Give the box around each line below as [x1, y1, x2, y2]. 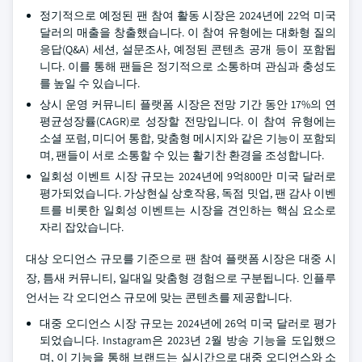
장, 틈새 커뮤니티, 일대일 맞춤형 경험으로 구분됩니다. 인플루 [26, 271, 336, 285]
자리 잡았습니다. [40, 220, 124, 234]
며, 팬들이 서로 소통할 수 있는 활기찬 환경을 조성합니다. [40, 148, 324, 162]
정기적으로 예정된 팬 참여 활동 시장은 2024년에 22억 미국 [40, 8, 336, 23]
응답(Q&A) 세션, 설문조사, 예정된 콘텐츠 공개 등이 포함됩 [40, 42, 336, 57]
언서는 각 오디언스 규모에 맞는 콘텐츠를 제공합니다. [26, 290, 292, 305]
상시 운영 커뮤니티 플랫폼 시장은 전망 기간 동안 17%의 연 [40, 97, 336, 112]
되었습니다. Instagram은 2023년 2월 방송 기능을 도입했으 [40, 333, 336, 347]
